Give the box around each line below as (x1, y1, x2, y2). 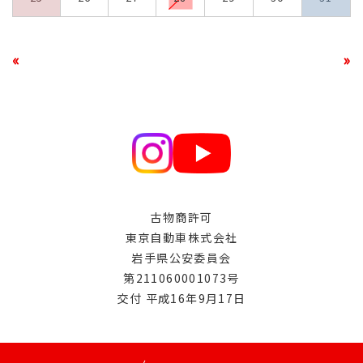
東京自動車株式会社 (125, 228, 238, 246)
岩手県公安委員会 (131, 249, 232, 266)
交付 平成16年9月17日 (117, 289, 246, 306)
